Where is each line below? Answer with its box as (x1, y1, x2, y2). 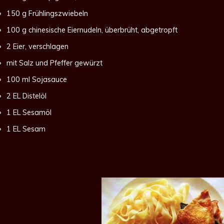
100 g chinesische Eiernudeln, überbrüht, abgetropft (6, 25, 177, 34)
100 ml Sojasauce (6, 75, 67, 84)
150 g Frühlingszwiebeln (6, 9, 88, 18)
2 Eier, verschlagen (6, 42, 68, 51)
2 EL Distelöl (6, 91, 46, 100)
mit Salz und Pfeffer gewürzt (6, 58, 102, 67)
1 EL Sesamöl (6, 108, 51, 117)
